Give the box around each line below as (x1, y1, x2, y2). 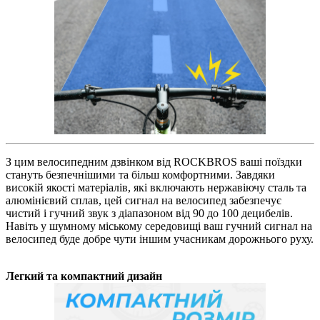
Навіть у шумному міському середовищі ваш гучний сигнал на (6, 219, 312, 232)
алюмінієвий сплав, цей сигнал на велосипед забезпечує (6, 194, 281, 206)
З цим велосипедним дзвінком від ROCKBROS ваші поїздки (6, 155, 302, 168)
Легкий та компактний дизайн (6, 269, 162, 282)
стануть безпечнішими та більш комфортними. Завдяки (6, 168, 275, 181)
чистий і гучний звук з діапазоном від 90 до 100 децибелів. (6, 206, 293, 219)
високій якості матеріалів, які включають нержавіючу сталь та (6, 181, 306, 194)
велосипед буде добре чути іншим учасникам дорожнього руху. (6, 232, 314, 245)
